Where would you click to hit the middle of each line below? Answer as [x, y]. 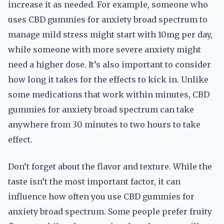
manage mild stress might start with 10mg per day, [110, 34]
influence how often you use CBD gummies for [101, 196]
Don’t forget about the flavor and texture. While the [110, 166]
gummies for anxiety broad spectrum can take [101, 109]
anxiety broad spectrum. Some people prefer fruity [110, 211]
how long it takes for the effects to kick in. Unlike [108, 79]
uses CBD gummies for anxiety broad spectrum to [108, 19]
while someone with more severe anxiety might [104, 49]
